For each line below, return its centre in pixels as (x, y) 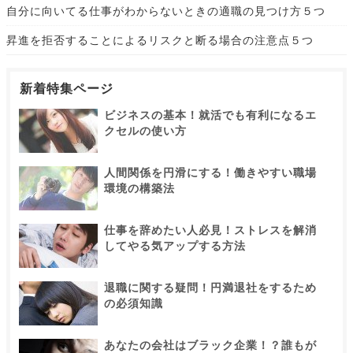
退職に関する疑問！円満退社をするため (210, 288)
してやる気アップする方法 (175, 246)
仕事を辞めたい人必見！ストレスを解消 (210, 230)
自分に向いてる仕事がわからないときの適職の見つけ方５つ (166, 11)
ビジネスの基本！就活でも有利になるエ (210, 115)
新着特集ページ (67, 89)
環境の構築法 (139, 189)
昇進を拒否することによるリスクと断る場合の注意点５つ (160, 41)
